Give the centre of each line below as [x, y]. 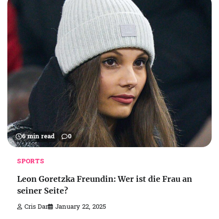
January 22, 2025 [81, 208]
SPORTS [31, 162]
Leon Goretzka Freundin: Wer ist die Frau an [105, 179]
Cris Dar [36, 208]
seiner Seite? [43, 190]
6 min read [38, 137]
